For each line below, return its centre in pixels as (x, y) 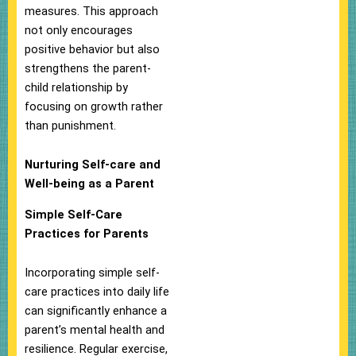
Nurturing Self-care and (93, 165)
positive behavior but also (92, 49)
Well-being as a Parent (89, 184)
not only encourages (79, 30)
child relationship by (76, 87)
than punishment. (70, 125)
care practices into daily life (97, 292)
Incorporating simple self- (92, 273)
